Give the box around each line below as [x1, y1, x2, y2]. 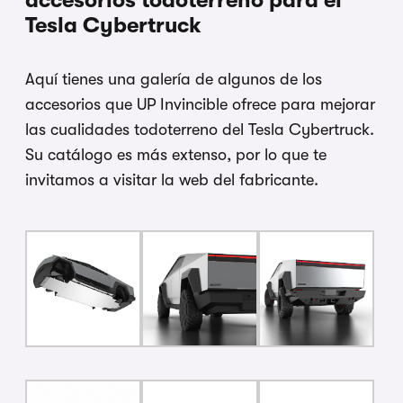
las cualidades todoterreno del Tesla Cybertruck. [25, 121, 374, 139]
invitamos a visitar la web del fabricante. [25, 171, 318, 190]
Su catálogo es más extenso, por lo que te [25, 146, 327, 165]
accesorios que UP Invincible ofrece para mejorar [25, 95, 375, 114]
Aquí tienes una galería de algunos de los [25, 70, 322, 89]
